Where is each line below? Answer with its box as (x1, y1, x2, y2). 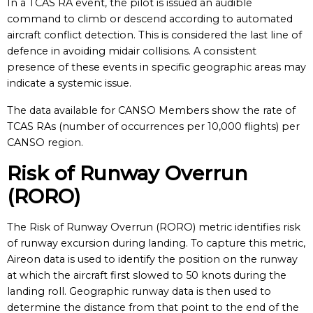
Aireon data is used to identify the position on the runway (7, 253, 298, 265)
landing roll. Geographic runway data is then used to (7, 285, 271, 298)
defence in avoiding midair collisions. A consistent (7, 45, 256, 57)
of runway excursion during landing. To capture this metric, (7, 237, 305, 249)
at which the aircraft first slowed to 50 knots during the (7, 269, 286, 282)
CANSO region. (7, 136, 86, 149)
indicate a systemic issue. (7, 77, 131, 89)
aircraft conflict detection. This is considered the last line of (7, 29, 302, 41)
